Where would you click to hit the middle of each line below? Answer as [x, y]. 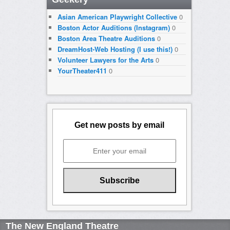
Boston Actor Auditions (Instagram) [113, 28]
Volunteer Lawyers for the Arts [105, 60]
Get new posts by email [120, 125]
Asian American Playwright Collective [117, 17]
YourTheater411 [82, 71]
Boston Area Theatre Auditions [106, 39]
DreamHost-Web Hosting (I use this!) [115, 49]
